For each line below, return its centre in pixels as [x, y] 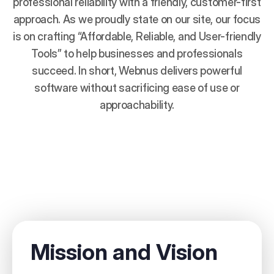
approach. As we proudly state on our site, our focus [137, 19]
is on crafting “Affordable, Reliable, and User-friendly [137, 36]
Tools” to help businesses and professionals [137, 54]
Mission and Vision [124, 252]
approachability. [137, 105]
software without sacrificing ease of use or [137, 88]
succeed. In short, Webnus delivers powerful [137, 71]
